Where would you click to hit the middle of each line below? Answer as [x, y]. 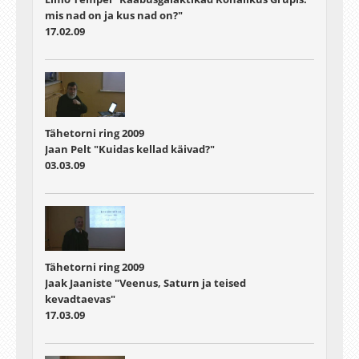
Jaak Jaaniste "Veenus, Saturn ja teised [145, 283]
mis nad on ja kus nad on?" [114, 15]
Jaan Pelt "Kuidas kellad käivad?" [130, 149]
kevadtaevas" [80, 299]
